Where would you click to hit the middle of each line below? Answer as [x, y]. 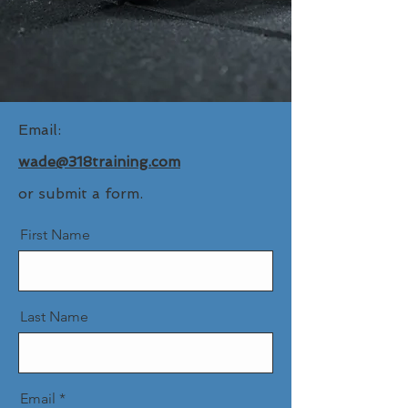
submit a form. [91, 194]
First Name [55, 235]
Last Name [54, 316]
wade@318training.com [99, 162]
